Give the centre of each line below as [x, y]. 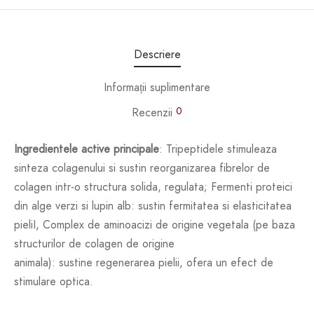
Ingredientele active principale [87, 149]
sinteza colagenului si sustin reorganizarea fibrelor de [142, 168]
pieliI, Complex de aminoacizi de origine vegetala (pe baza [155, 225]
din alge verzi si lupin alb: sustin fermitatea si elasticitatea [153, 206]
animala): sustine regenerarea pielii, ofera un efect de [144, 263]
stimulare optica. [54, 282]
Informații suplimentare [157, 87]
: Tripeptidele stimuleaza [218, 149]
